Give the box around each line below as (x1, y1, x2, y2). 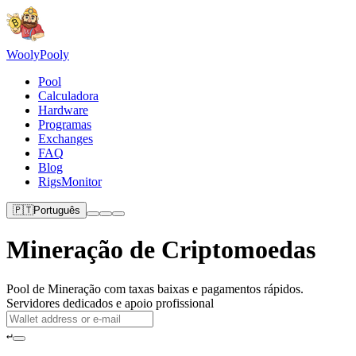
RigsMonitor (38, 175, 102, 188)
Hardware (38, 103, 88, 117)
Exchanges (38, 132, 93, 145)
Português (33, 204, 80, 216)
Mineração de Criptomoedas (6, 235, 315, 265)
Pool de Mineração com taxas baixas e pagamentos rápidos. (6, 281, 304, 296)
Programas (38, 118, 91, 131)
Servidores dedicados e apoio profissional (6, 296, 214, 310)
